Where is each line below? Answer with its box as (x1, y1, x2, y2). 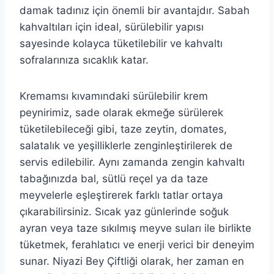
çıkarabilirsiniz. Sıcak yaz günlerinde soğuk (20, 206, 229, 218)
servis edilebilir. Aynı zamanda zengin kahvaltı (20, 156, 245, 169)
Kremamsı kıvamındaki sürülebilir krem (20, 90, 208, 103)
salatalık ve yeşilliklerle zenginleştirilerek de (20, 139, 232, 152)
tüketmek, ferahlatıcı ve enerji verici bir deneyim (20, 239, 254, 251)
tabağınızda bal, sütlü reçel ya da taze (20, 172, 208, 185)
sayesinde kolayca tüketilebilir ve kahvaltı (20, 37, 223, 50)
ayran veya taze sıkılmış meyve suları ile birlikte (20, 222, 251, 235)
